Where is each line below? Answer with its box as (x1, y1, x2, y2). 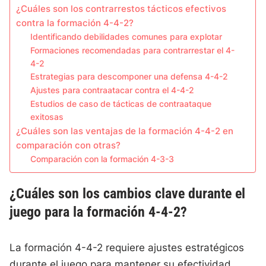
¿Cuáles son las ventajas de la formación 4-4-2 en (16, 125, 234, 137)
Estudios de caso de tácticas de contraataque (30, 99, 212, 109)
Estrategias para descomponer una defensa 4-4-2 (30, 72, 229, 82)
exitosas (30, 112, 64, 122)
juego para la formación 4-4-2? (9, 204, 188, 221)
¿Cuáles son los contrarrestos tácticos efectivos (16, 3, 227, 15)
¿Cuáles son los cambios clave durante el (9, 185, 246, 202)
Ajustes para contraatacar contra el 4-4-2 (30, 85, 195, 96)
